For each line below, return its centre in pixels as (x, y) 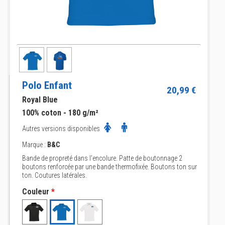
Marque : (35, 145)
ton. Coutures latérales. (54, 175)
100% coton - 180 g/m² (60, 113)
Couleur (36, 192)
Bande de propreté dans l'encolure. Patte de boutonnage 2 (102, 158)
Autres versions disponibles (62, 129)
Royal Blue (40, 100)
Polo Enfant (47, 85)
